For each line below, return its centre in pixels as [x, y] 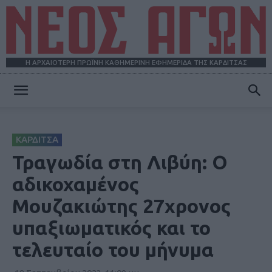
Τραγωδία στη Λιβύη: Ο [120, 162]
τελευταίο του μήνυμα [113, 250]
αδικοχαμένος [76, 184]
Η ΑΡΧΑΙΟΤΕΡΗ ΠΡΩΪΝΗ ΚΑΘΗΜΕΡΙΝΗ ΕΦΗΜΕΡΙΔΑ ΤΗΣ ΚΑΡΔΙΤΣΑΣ [136, 63]
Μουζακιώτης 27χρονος [121, 206]
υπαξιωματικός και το [111, 228]
